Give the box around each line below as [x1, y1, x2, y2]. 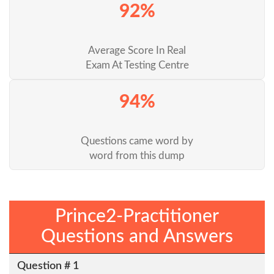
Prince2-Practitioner [55, 207, 219, 226]
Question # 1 [17, 260, 79, 272]
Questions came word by [81, 136, 193, 147]
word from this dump [89, 150, 185, 161]
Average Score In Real [88, 45, 186, 56]
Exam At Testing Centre [85, 60, 189, 71]
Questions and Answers [41, 228, 233, 246]
